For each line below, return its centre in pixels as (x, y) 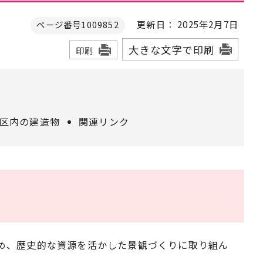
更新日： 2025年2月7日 (181, 24)
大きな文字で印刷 (171, 49)
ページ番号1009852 (78, 24)
